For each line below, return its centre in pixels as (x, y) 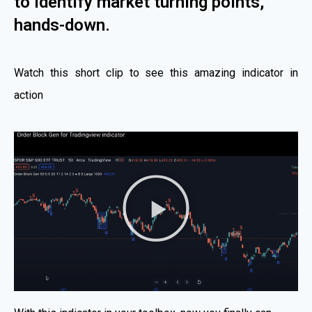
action (29, 95)
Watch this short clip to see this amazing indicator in (156, 72)
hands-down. (62, 25)
